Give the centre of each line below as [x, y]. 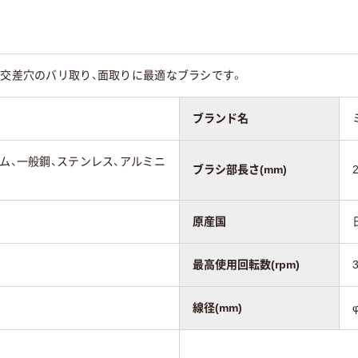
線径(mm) [217, 307]
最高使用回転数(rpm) [246, 264]
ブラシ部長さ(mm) [240, 169]
